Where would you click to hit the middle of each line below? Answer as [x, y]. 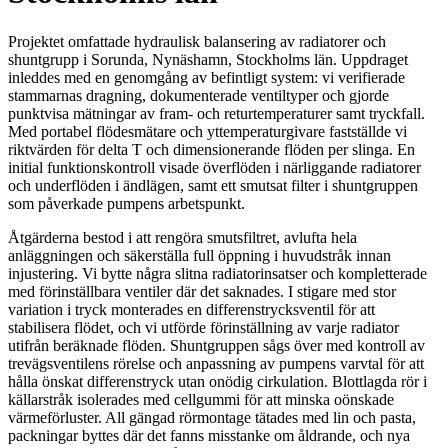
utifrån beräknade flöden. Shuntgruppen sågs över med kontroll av [216, 345]
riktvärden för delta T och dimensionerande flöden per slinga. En [211, 149]
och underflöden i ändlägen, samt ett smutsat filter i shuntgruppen [213, 185]
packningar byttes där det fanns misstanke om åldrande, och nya [209, 435]
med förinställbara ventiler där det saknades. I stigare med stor [202, 291]
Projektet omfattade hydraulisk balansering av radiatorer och [197, 41]
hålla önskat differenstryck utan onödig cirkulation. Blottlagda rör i [217, 381]
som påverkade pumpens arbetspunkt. [126, 203]
